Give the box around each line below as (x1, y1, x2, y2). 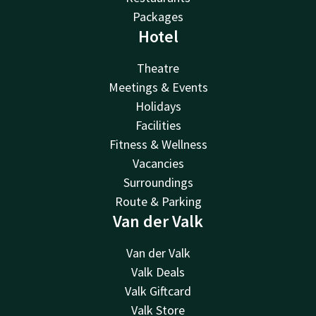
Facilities (135, 116, 181, 133)
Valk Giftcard (125, 282, 191, 299)
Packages (133, 8, 183, 25)
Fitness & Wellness (109, 135, 207, 152)
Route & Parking (114, 193, 202, 209)
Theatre (137, 59, 179, 76)
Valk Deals (131, 263, 185, 280)
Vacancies (132, 154, 184, 171)
